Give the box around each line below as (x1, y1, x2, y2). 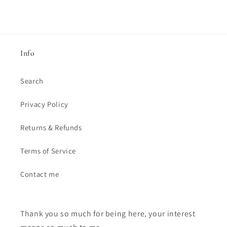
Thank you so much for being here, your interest (20, 208, 196, 219)
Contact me (20, 169, 59, 179)
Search (20, 75, 44, 86)
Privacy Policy (20, 99, 68, 109)
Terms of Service (20, 145, 77, 156)
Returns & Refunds (20, 122, 82, 132)
